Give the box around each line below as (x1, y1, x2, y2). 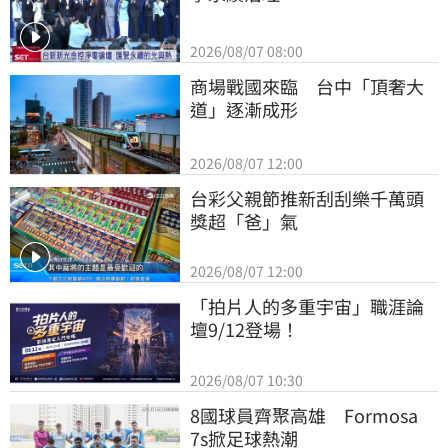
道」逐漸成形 (190, 96, 298, 123)
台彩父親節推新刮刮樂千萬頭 (190, 184, 424, 211)
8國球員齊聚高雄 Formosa (190, 402, 418, 429)
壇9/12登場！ (190, 316, 299, 343)
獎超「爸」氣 (190, 207, 298, 234)
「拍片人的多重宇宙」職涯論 (190, 293, 424, 320)
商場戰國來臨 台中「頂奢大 (190, 73, 424, 100)
